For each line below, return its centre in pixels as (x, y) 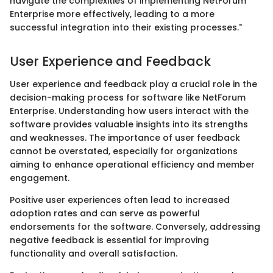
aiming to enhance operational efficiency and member (132, 165)
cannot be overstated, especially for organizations (124, 151)
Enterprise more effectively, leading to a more (112, 14)
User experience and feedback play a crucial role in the (133, 84)
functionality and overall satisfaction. (94, 253)
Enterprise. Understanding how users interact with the (129, 111)
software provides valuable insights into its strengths (129, 124)
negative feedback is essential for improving (109, 240)
